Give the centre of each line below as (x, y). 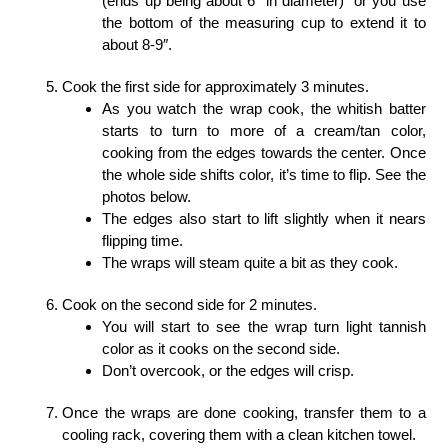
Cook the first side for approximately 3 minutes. (216, 87)
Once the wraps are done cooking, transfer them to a (244, 413)
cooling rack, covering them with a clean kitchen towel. (239, 435)
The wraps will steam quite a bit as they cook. (250, 263)
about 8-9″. (137, 45)
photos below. (147, 197)
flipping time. (143, 241)
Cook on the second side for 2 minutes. (190, 305)
